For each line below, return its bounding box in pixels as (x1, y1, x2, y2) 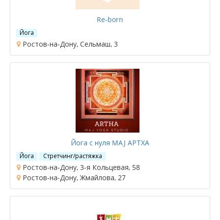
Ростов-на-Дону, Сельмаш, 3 (21, 39, 118, 49)
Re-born (97, 14, 123, 24)
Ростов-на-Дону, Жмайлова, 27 (21, 172, 126, 182)
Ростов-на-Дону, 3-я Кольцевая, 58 (21, 162, 140, 172)
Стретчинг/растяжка (43, 151, 102, 160)
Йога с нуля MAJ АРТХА (71, 137, 149, 147)
